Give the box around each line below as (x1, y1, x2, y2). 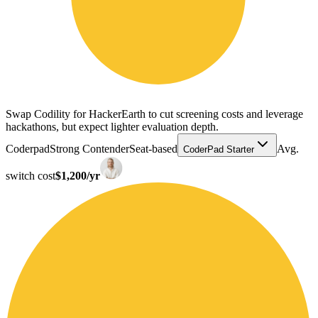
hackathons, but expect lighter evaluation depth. (6, 120, 219, 133)
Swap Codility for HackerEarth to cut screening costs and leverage (6, 107, 303, 120)
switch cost (6, 169, 55, 182)
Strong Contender (50, 142, 129, 155)
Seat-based (129, 142, 177, 155)
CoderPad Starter (183, 143, 254, 155)
